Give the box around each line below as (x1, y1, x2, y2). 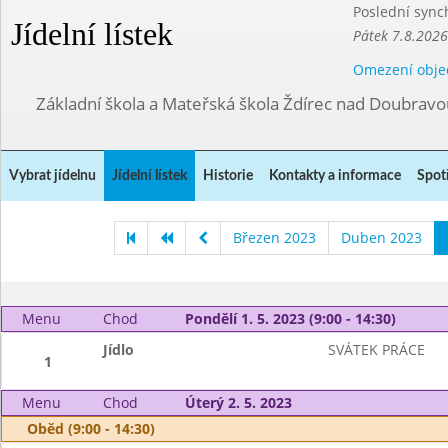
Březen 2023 (232, 228, 316, 247)
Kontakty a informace (269, 169, 401, 183)
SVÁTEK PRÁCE (327, 340, 425, 359)
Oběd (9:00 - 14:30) (27, 419, 155, 438)
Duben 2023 (340, 228, 422, 247)
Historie (203, 169, 253, 183)
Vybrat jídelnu (9, 169, 96, 183)
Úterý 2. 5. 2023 (184, 393, 292, 412)
